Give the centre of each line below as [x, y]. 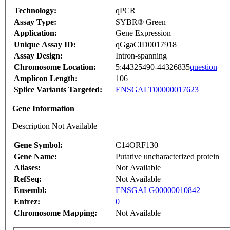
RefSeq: [28, 179]
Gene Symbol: [38, 145]
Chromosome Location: [55, 67]
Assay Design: [38, 56]
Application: [35, 33]
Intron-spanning [141, 56]
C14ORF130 [137, 145]
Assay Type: [35, 22]
